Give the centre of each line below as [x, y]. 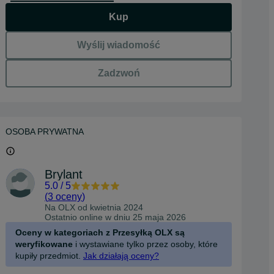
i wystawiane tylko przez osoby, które [145, 244]
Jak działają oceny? [121, 256]
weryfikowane [44, 244]
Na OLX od [67, 207]
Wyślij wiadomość [119, 45]
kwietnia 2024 [117, 207]
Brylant [64, 174]
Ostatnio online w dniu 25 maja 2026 [115, 217]
